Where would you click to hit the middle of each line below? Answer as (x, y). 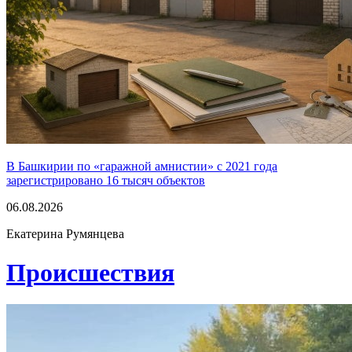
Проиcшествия (90, 272)
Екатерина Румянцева (65, 234)
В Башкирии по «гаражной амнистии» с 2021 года (142, 167)
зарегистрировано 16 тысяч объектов (106, 181)
